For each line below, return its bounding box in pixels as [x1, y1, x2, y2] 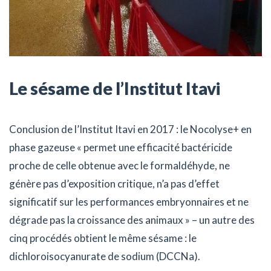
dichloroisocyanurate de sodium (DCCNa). [9, 249, 200, 263]
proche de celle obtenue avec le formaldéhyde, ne [9, 158, 230, 172]
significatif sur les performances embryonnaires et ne [9, 195, 249, 208]
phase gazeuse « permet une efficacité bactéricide [9, 140, 232, 154]
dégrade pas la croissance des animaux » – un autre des [9, 213, 255, 226]
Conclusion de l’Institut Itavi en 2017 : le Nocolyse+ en [9, 122, 252, 135]
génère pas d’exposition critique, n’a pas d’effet [9, 177, 220, 190]
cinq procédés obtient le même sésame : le [9, 231, 197, 244]
